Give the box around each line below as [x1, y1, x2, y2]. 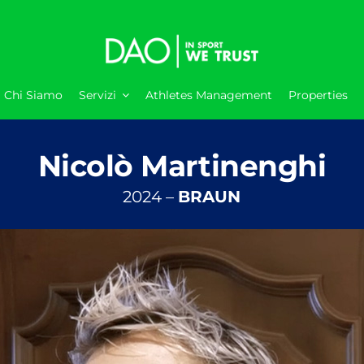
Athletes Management [145, 87, 272, 102]
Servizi [79, 87, 116, 102]
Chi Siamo [4, 87, 63, 102]
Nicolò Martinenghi [37, 147, 327, 184]
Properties [288, 87, 348, 102]
